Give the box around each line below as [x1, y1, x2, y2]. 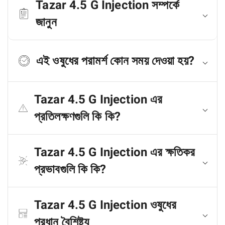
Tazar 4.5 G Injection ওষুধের [34, 198, 176, 212]
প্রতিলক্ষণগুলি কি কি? [34, 109, 121, 124]
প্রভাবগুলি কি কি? [34, 162, 106, 176]
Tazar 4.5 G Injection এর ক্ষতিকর [34, 145, 195, 159]
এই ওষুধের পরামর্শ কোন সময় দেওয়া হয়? [36, 54, 194, 68]
